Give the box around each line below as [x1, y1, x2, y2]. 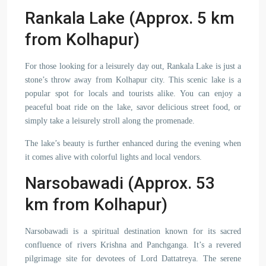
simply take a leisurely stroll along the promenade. [25, 116, 195, 125]
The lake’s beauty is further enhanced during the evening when [25, 139, 241, 148]
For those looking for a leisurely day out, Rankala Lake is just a [25, 62, 241, 71]
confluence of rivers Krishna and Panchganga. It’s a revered [25, 240, 241, 249]
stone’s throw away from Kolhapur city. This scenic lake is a [25, 75, 241, 84]
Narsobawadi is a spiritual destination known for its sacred [25, 227, 241, 236]
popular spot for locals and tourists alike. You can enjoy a [25, 89, 241, 98]
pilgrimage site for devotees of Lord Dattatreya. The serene [25, 254, 241, 263]
